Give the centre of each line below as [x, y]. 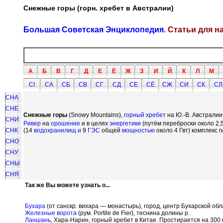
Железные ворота [51, 213]
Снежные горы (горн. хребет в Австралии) [99, 8]
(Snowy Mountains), [96, 115]
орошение [65, 123]
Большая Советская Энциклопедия [94, 29]
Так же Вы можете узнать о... [67, 185]
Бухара [35, 206]
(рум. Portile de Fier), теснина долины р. [133, 213]
